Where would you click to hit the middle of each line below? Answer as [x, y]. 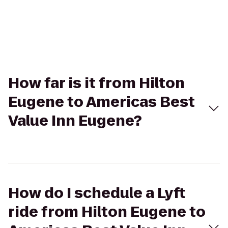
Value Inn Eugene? [75, 121]
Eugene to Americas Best [102, 102]
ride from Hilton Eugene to [107, 212]
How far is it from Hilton [96, 83]
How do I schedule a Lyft [97, 193]
